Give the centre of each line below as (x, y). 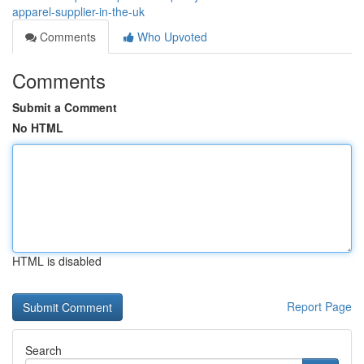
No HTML (38, 128)
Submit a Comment (65, 107)
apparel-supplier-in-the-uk (78, 11)
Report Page (319, 306)
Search (43, 350)
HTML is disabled (57, 261)
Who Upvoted (171, 37)
